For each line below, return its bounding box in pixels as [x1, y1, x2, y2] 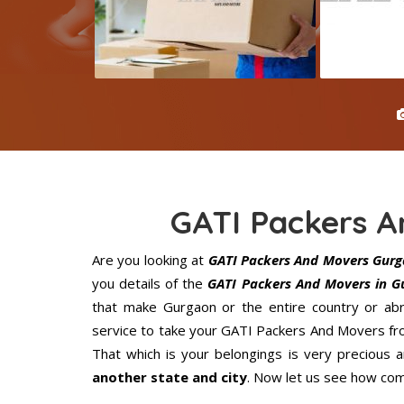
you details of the [92, 274, 208, 293]
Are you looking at [92, 251, 205, 270]
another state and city [92, 368, 247, 387]
